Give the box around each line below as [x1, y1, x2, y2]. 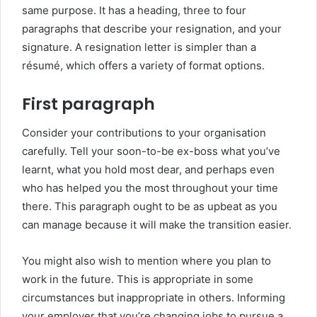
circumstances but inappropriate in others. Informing [22, 290, 285, 304]
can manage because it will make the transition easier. [22, 217, 292, 231]
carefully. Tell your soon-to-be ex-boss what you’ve [22, 144, 280, 158]
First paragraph [22, 93, 155, 115]
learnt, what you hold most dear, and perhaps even [22, 162, 275, 176]
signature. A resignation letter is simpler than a [22, 40, 256, 54]
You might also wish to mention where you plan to [22, 253, 271, 267]
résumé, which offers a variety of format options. [22, 59, 265, 72]
